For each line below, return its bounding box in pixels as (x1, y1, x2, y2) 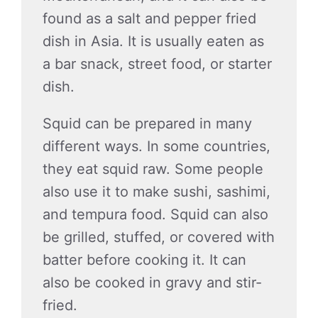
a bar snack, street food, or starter (43, 55, 272, 72)
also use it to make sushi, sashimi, (43, 183, 270, 200)
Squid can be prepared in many (43, 115, 252, 132)
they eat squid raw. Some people (43, 160, 263, 177)
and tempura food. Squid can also (43, 206, 268, 223)
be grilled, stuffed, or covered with (43, 229, 275, 246)
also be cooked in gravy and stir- (43, 274, 262, 291)
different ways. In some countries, (43, 138, 270, 155)
